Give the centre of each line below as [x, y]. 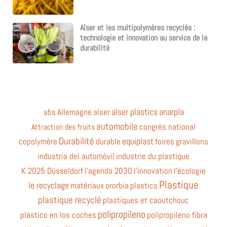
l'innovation [153, 171]
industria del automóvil [76, 156]
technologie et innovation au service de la [143, 38]
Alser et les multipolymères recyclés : [137, 28]
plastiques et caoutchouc [146, 200]
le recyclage [49, 185]
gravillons [192, 142]
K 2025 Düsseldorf [52, 171]
